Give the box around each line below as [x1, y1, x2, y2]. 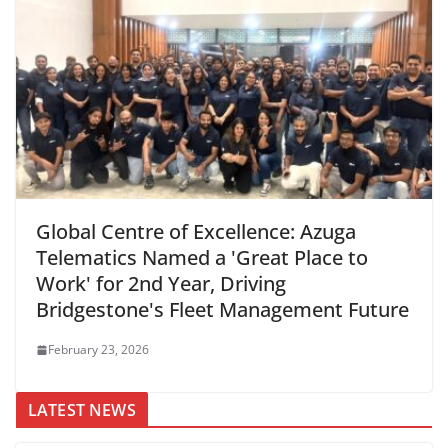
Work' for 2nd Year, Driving [36, 270, 286, 298]
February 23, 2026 [48, 341, 149, 359]
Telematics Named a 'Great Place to [36, 244, 368, 272]
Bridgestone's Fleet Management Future [36, 296, 409, 324]
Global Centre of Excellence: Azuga [36, 218, 356, 246]
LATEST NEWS [28, 399, 136, 422]
